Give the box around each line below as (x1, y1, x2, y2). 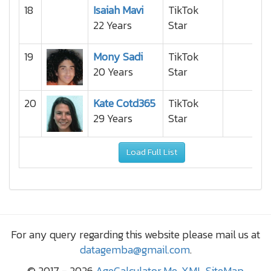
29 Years (93, 110, 132, 126)
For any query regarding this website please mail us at (11, 226, 260, 243)
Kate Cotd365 (93, 95, 155, 111)
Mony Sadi (93, 48, 143, 65)
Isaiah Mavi (93, 2, 143, 18)
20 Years (93, 64, 133, 80)
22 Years (93, 17, 132, 33)
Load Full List (126, 146, 177, 158)
